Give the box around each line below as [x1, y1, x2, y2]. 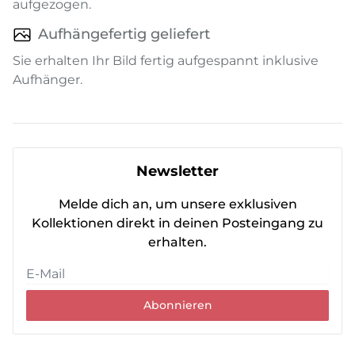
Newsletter [136, 162, 219, 181]
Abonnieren [143, 298, 212, 313]
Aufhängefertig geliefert [38, 25, 210, 44]
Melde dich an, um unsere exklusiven [58, 197, 297, 212]
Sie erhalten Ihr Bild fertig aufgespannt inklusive [13, 53, 319, 69]
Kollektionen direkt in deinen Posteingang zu [32, 216, 323, 231]
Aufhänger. [13, 72, 82, 88]
